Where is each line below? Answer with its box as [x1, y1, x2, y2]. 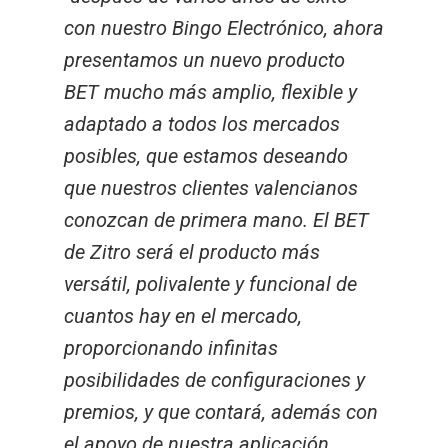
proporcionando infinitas [64, 336, 278, 360]
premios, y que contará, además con [64, 400, 378, 424]
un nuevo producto [183, 48, 345, 72]
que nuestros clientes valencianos [64, 176, 358, 200]
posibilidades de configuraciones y [64, 368, 365, 392]
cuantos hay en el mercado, [64, 304, 302, 328]
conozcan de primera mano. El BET [64, 208, 369, 232]
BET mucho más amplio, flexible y [64, 80, 357, 104]
